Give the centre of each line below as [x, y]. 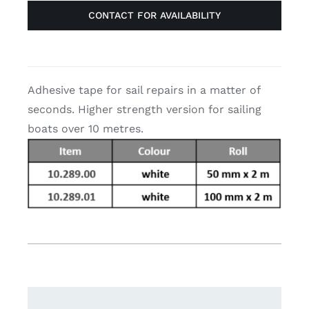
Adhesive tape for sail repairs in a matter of [143, 90]
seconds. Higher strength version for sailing [144, 110]
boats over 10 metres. [85, 129]
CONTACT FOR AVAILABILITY [154, 16]
